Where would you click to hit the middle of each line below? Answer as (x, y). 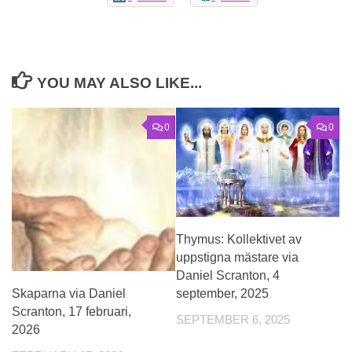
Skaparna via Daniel (69, 294)
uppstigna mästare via (237, 258)
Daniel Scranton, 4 (228, 276)
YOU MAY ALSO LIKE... (120, 83)
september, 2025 (222, 294)
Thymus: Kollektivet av (239, 240)
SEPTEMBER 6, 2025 (233, 320)
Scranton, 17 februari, (71, 312)
